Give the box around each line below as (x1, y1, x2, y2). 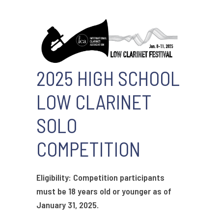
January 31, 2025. (36, 199, 99, 211)
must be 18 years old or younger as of (36, 186, 171, 197)
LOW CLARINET (36, 90, 152, 114)
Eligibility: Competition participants (36, 172, 165, 183)
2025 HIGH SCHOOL (36, 66, 180, 90)
